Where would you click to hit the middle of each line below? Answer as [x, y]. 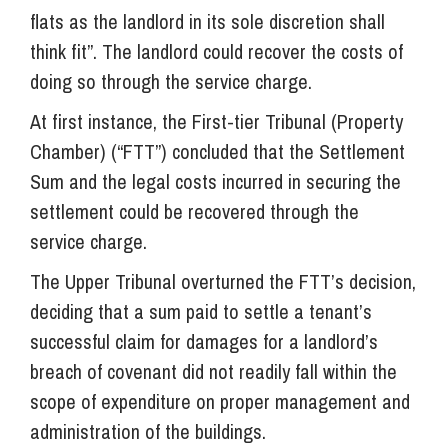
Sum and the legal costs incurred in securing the [215, 181]
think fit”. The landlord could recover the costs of [216, 51]
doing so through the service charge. [171, 81]
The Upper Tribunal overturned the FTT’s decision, [223, 281]
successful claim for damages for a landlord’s [204, 341]
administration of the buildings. [148, 431]
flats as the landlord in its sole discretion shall [207, 21]
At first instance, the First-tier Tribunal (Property [216, 121]
